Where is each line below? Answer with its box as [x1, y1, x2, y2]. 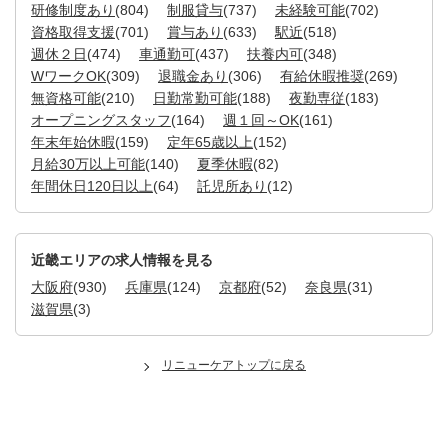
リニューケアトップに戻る [162, 357, 306, 372]
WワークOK [31, 67, 106, 84]
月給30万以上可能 [31, 155, 145, 172]
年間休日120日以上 [31, 177, 153, 194]
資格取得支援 [31, 23, 115, 40]
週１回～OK [223, 111, 299, 128]
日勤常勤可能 [153, 89, 237, 106]
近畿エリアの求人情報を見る [31, 251, 213, 268]
